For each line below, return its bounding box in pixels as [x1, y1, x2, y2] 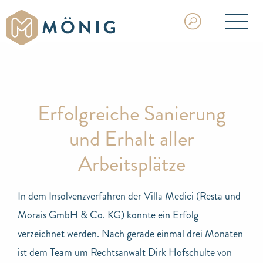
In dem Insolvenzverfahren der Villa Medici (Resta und [18, 188, 241, 204]
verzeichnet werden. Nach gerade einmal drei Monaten [18, 225, 243, 241]
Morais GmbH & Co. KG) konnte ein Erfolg [18, 207, 198, 222]
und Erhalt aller [69, 123, 194, 154]
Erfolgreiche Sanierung [37, 98, 226, 129]
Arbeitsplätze [77, 149, 186, 179]
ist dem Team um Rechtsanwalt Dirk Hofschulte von [18, 244, 232, 260]
